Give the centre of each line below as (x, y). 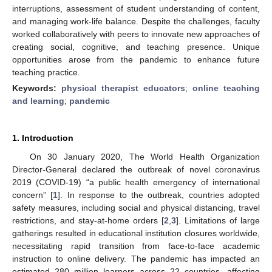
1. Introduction (43, 138)
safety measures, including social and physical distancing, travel (136, 207)
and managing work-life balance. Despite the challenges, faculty (136, 21)
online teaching (226, 88)
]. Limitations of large (218, 220)
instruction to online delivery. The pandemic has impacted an (136, 258)
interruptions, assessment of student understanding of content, (136, 8)
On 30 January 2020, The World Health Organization (144, 156)
